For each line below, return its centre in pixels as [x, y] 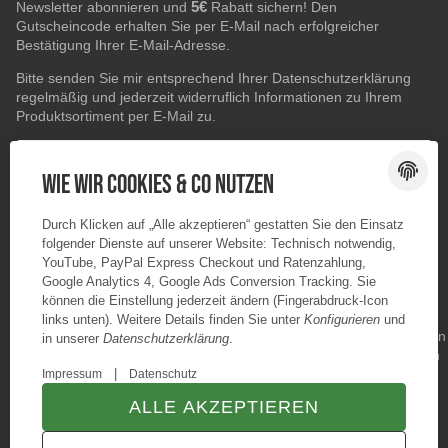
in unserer [72, 338]
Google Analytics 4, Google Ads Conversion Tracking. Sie [209, 281]
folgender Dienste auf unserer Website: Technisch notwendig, [219, 243]
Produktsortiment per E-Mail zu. [116, 116]
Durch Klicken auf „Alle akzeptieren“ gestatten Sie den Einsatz [223, 224]
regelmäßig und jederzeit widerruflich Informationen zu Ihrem [209, 97]
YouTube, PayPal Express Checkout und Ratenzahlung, [204, 262]
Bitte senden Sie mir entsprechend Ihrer [144, 78]
